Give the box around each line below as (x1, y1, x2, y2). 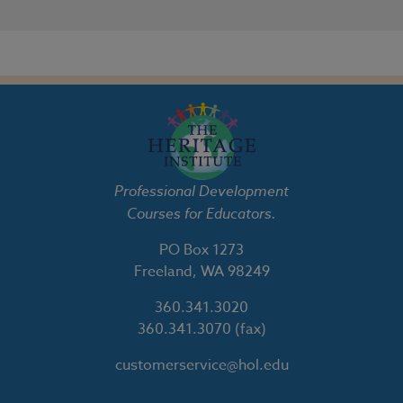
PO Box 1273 (159, 238, 244, 261)
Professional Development (114, 180, 289, 201)
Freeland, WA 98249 (133, 260, 270, 282)
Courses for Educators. (127, 202, 276, 223)
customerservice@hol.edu (114, 354, 289, 376)
